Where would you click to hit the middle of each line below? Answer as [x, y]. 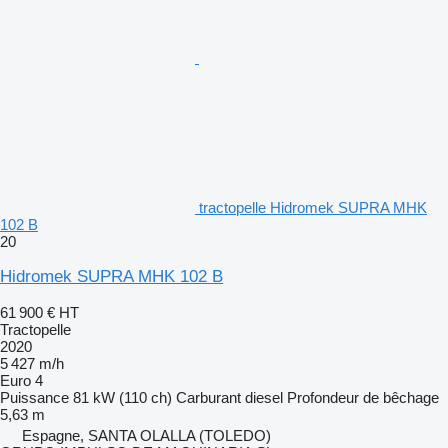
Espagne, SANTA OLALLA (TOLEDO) [146, 435]
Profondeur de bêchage [363, 397]
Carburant [208, 397]
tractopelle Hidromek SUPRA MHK [313, 207]
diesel [264, 397]
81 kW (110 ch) [122, 397]
